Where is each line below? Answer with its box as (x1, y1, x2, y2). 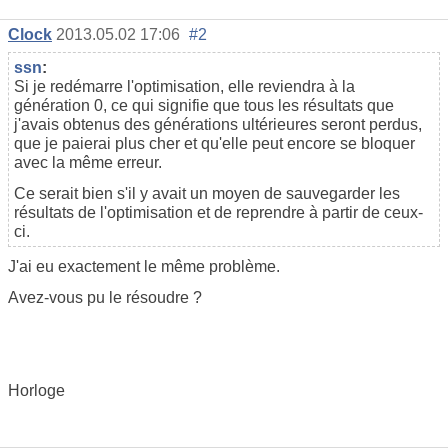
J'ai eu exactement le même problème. (8, 258, 280, 276)
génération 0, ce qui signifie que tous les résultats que (14, 97, 394, 115)
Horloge (8, 382, 65, 400)
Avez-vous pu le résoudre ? (8, 289, 202, 307)
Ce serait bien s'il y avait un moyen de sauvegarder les (14, 185, 400, 203)
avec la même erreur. (14, 154, 162, 172)
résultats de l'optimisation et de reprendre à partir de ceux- (14, 204, 423, 222)
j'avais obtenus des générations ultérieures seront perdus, (14, 116, 422, 134)
